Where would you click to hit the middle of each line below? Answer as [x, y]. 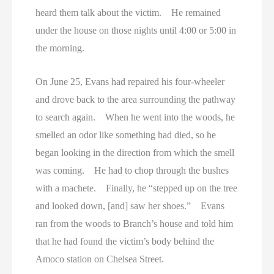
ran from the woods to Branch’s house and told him [135, 223]
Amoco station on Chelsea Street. [100, 259]
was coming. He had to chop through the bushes [132, 170]
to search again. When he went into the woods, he [135, 117]
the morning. [60, 48]
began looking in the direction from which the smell [135, 152]
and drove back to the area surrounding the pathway [136, 99]
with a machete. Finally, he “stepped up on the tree [137, 188]
